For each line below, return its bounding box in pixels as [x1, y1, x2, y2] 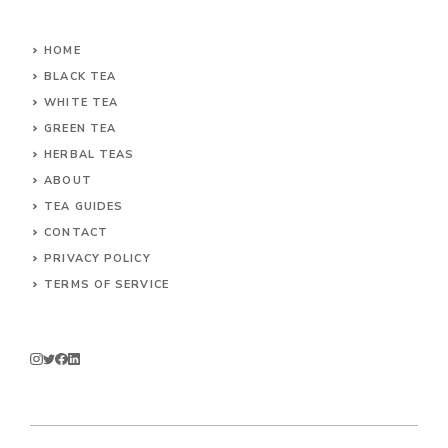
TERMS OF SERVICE [44, 276, 169, 292]
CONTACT [44, 224, 108, 240]
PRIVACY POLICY [44, 250, 151, 266]
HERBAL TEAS [44, 146, 135, 162]
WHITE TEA [44, 94, 119, 110]
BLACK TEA [44, 68, 117, 84]
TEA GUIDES [44, 198, 124, 214]
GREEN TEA [44, 120, 117, 136]
